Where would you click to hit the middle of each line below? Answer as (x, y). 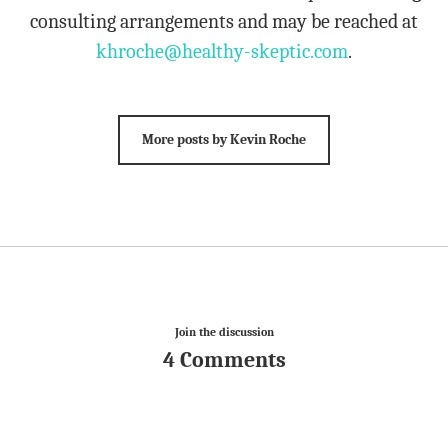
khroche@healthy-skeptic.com (222, 51)
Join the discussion (224, 332)
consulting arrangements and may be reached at (224, 21)
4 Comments (224, 360)
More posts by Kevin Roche (224, 139)
